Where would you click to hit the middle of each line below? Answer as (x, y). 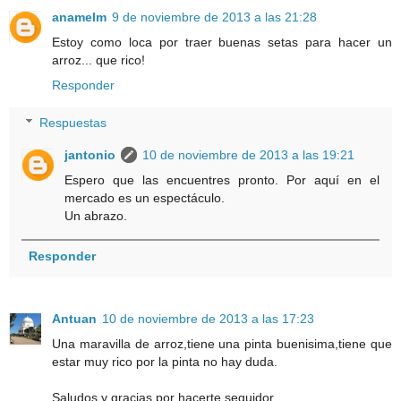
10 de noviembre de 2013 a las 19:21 (249, 154)
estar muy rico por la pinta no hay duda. (165, 362)
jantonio (90, 154)
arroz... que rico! (98, 60)
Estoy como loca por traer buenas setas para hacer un (222, 43)
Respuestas (73, 122)
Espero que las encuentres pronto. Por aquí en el (222, 179)
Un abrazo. (96, 215)
